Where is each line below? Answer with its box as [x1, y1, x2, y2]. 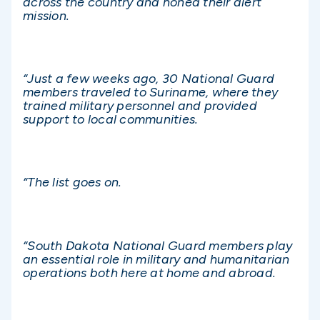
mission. [23, 7, 69, 24]
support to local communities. [23, 111, 199, 128]
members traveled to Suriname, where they [23, 84, 278, 101]
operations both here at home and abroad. [23, 264, 276, 281]
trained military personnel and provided [23, 98, 257, 114]
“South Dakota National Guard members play [23, 237, 293, 254]
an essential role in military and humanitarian [23, 251, 290, 267]
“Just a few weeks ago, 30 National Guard [23, 71, 274, 87]
